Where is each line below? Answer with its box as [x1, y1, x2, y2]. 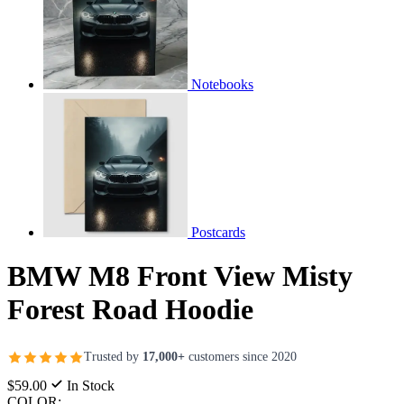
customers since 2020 [185, 350, 297, 364]
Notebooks [191, 76, 253, 92]
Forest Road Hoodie [7, 293, 253, 326]
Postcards [191, 224, 245, 240]
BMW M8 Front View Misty [7, 260, 353, 293]
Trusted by [84, 350, 142, 364]
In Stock [63, 377, 115, 393]
